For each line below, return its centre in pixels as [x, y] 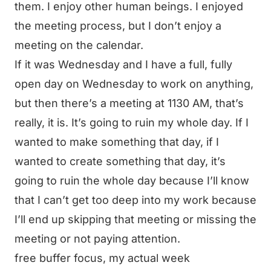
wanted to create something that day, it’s [120, 161]
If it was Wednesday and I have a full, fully [123, 64]
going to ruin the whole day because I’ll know [132, 181]
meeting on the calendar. [79, 45]
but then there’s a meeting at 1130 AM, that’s [129, 103]
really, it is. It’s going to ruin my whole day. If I [132, 122]
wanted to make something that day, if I [117, 142]
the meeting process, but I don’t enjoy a [118, 26]
